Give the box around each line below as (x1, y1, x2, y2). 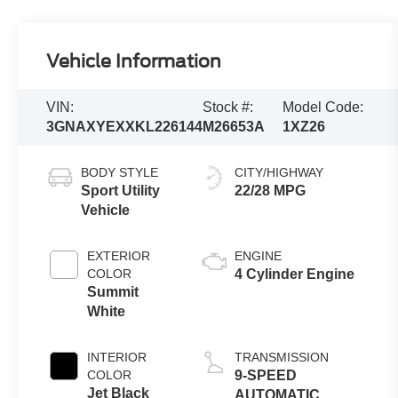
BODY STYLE (81, 164, 159, 179)
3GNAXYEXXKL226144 (46, 118, 203, 134)
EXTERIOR (87, 248, 151, 263)
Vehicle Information (46, 50, 222, 72)
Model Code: (283, 99, 364, 115)
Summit (87, 283, 139, 299)
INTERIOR (87, 349, 147, 364)
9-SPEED (235, 367, 298, 383)
